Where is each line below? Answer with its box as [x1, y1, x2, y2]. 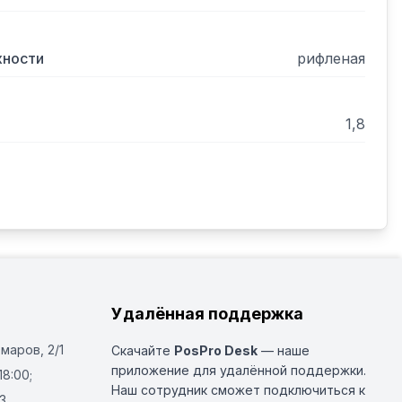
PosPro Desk [174, 343, 258, 358]
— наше [258, 343, 310, 358]
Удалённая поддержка [111, 304, 303, 323]
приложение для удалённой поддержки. [111, 363, 366, 378]
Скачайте [111, 343, 174, 358]
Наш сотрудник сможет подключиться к [111, 382, 365, 398]
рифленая [297, 49, 365, 67]
